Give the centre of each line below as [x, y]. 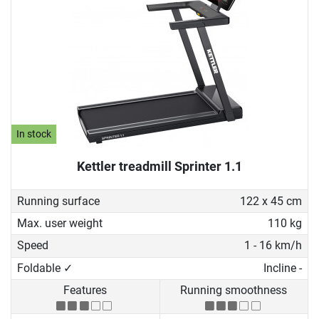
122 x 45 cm [271, 201]
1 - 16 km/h [273, 246]
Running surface [58, 201]
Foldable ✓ [45, 268]
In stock [34, 135]
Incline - [282, 268]
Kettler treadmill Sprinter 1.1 [159, 167]
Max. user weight [60, 224]
